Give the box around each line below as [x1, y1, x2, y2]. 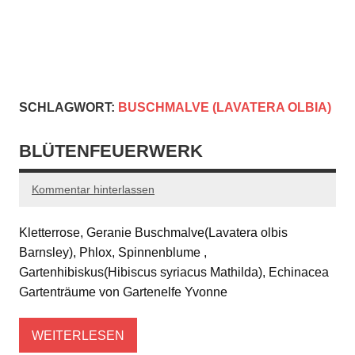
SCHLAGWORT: [19, 101, 118, 115]
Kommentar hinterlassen [32, 183, 155, 197]
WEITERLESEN [32, 328, 124, 342]
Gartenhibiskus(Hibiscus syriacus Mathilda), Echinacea [19, 265, 329, 280]
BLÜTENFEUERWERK [19, 141, 203, 162]
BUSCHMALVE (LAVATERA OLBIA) [118, 101, 331, 115]
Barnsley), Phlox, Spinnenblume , [19, 246, 207, 260]
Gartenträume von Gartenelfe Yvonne [19, 285, 227, 300]
